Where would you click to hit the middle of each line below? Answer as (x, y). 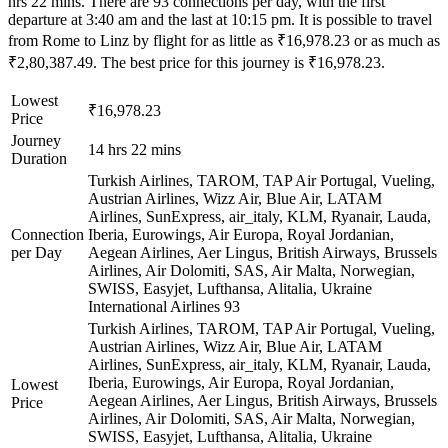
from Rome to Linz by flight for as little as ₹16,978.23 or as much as (224, 40)
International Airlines (154, 306)
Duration (39, 158)
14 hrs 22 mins (134, 149)
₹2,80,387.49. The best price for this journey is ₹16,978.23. (196, 62)
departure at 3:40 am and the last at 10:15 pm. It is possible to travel (220, 19)
